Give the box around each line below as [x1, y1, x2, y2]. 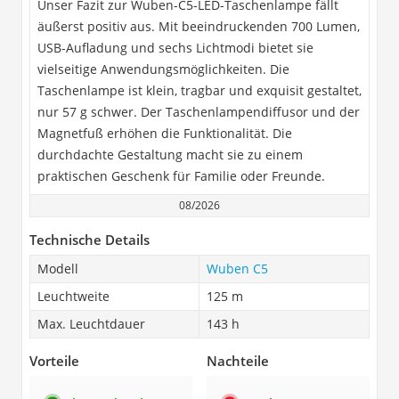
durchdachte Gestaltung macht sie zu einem [37, 145, 303, 163]
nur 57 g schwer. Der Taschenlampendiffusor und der [37, 102, 360, 120]
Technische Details [29, 230, 150, 248]
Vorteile [29, 351, 79, 370]
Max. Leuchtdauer [37, 314, 145, 332]
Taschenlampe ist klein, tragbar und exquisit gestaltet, [37, 81, 362, 99]
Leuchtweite [37, 287, 110, 305]
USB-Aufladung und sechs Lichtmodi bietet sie [37, 38, 313, 56]
